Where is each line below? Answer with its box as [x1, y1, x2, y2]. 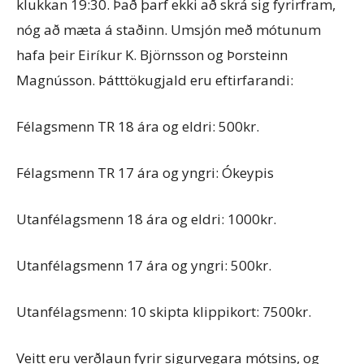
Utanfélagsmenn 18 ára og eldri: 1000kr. [16, 209, 276, 228]
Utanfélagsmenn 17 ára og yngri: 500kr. [16, 255, 271, 275]
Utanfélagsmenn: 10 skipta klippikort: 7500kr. [16, 301, 311, 321]
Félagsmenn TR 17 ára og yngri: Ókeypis [16, 162, 274, 182]
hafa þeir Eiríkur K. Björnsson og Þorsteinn [16, 45, 288, 64]
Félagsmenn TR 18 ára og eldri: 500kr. [16, 116, 259, 136]
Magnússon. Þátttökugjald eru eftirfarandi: [16, 70, 293, 89]
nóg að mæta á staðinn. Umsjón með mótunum [16, 19, 321, 39]
